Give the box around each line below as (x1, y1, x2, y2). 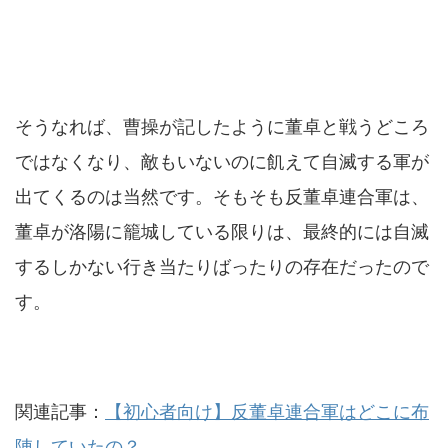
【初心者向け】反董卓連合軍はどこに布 (105, 401, 429, 423)
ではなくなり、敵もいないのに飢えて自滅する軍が (15, 151, 429, 173)
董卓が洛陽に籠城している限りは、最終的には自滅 (15, 221, 429, 243)
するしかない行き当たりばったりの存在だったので (15, 256, 429, 278)
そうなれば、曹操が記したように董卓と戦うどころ (15, 116, 429, 138)
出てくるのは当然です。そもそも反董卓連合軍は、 (15, 186, 429, 208)
